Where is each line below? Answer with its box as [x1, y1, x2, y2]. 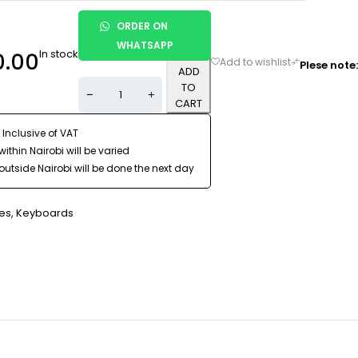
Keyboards [16, 205, 74, 221]
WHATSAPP [116, 38, 173, 53]
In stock [39, 46, 78, 62]
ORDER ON [116, 19, 168, 34]
